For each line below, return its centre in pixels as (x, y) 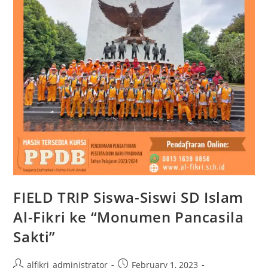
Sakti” (35, 237)
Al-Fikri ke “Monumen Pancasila (129, 217)
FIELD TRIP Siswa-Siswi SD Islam (129, 197)
